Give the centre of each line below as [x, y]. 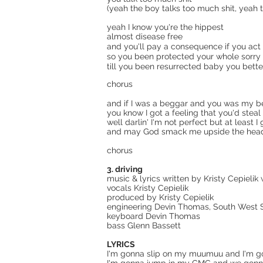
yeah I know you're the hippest [165, 27]
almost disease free [145, 36]
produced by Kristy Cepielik [160, 197]
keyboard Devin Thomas [154, 216]
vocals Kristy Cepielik [148, 188]
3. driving [125, 169]
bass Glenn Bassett [144, 225]
